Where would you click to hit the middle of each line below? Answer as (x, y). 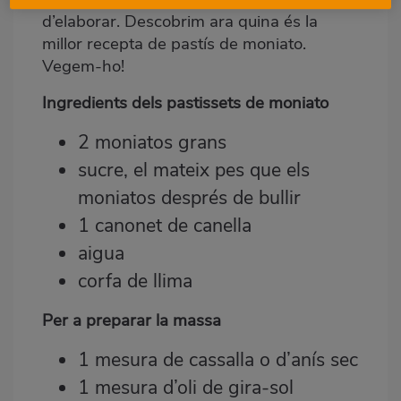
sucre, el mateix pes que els (194, 170)
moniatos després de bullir (189, 197)
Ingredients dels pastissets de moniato (185, 102)
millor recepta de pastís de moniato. (174, 43)
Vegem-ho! (83, 66)
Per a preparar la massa (132, 320)
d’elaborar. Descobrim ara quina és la (180, 21)
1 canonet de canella (165, 225)
